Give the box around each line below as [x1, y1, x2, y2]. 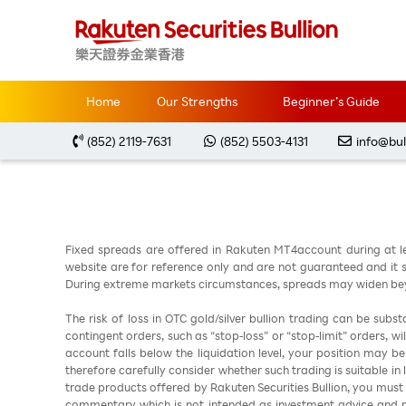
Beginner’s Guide [282, 93, 380, 110]
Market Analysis [128, 29, 230, 47]
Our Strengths [156, 93, 237, 110]
